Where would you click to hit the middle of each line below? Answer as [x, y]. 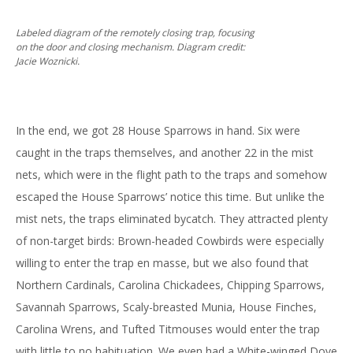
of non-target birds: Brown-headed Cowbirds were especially [170, 241]
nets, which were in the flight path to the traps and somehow [171, 175]
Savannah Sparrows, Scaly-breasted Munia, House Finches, [166, 307]
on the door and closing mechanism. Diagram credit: [130, 47]
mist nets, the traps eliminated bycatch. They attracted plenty [172, 219]
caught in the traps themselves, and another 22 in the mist [165, 152]
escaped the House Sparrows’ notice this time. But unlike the [170, 197]
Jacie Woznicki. [48, 61]
